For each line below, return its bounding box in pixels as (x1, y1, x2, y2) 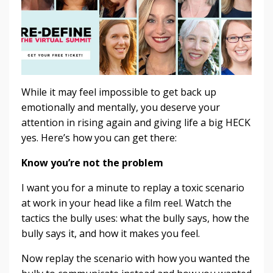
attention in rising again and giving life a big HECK (21, 115, 250, 129)
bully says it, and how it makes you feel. (21, 226, 200, 240)
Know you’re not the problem (21, 155, 163, 169)
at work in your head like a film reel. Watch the (21, 196, 232, 210)
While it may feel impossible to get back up (21, 85, 216, 99)
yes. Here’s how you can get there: (21, 130, 177, 144)
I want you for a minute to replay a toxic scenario (21, 180, 244, 194)
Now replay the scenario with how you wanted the (21, 251, 250, 265)
